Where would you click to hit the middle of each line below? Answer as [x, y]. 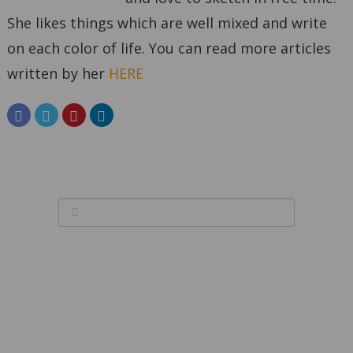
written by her [58, 74]
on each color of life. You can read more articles [169, 48]
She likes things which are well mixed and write [167, 23]
